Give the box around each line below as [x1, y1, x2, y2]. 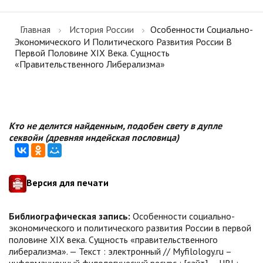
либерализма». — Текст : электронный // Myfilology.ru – [9, 245, 231, 257]
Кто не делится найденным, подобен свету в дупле [9, 120, 222, 131]
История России [69, 23, 134, 35]
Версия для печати [26, 177, 109, 188]
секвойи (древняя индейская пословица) [9, 131, 179, 143]
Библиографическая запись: [9, 210, 130, 222]
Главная [20, 23, 50, 35]
